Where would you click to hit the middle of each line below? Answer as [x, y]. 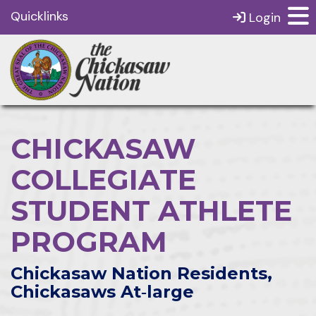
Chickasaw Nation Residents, [141, 273]
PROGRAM [89, 242]
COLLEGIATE [103, 180]
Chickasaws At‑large [102, 292]
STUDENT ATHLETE [151, 211]
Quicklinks [39, 16]
